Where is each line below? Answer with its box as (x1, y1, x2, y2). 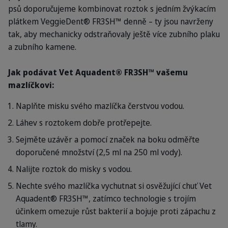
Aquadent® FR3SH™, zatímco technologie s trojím (16, 193, 196, 204)
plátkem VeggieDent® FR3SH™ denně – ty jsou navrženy (8, 16, 213, 27)
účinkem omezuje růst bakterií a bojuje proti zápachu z (16, 206, 216, 217)
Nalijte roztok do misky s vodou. (16, 163, 132, 175)
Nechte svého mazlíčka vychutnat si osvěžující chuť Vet (16, 180, 212, 191)
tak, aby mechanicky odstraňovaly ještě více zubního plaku (8, 28, 220, 40)
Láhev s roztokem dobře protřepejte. (16, 117, 152, 128)
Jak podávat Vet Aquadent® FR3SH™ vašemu (8, 67, 188, 78)
